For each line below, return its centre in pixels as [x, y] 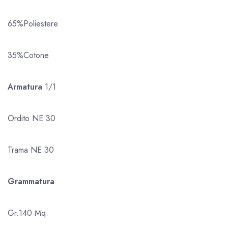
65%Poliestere [33, 23]
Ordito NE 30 [32, 118]
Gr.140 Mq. [28, 213]
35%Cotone [28, 55]
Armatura [26, 87]
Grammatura [31, 181]
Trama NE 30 [31, 150]
